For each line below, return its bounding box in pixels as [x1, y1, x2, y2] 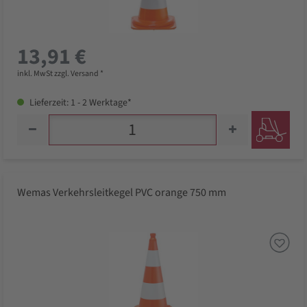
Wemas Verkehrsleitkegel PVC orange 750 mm [17, 185, 226, 201]
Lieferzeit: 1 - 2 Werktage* [27, 96, 132, 110]
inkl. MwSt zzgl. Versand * [17, 68, 103, 80]
